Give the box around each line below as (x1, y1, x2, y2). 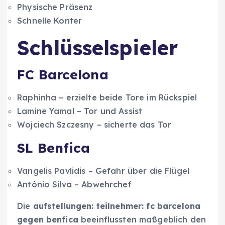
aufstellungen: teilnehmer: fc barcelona (33, 201, 201, 211)
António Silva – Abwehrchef (17, 179, 132, 190)
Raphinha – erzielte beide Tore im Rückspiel (17, 92, 197, 103)
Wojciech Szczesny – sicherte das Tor (17, 120, 172, 130)
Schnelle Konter (17, 16, 82, 26)
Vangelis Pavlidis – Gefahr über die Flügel (17, 166, 189, 176)
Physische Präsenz (17, 2, 93, 13)
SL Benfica (17, 140, 90, 157)
